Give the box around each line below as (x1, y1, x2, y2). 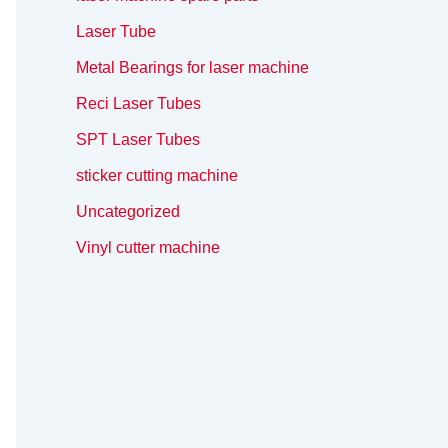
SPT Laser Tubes (76, 131, 200, 149)
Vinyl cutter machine (76, 239, 220, 257)
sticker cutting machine (76, 167, 238, 185)
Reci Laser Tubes (76, 95, 201, 113)
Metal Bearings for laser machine (76, 59, 309, 77)
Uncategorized (76, 203, 180, 221)
